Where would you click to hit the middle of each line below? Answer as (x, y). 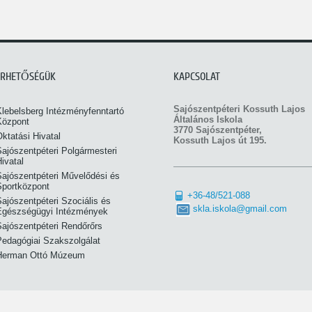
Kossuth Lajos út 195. (220, 140)
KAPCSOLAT (197, 77)
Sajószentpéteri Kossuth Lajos (239, 109)
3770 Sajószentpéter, (218, 130)
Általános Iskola (208, 119)
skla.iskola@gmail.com (240, 209)
